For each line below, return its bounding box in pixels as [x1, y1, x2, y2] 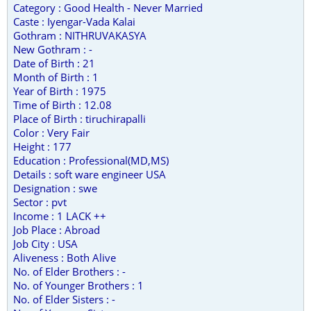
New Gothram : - [13, 42, 92, 56]
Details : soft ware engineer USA [13, 167, 166, 181]
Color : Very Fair [13, 126, 90, 140]
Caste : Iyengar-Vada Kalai [13, 15, 135, 28]
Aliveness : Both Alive [13, 251, 116, 264]
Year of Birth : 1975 [13, 84, 106, 98]
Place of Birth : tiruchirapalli [13, 112, 146, 126]
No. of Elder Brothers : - [13, 264, 126, 278]
